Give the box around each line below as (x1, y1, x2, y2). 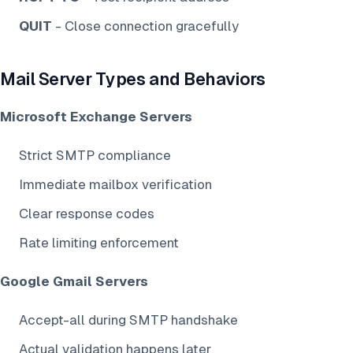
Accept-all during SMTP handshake (19, 312, 238, 329)
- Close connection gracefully (52, 18, 239, 35)
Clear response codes (19, 206, 154, 222)
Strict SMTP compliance (19, 147, 171, 164)
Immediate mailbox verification (19, 176, 212, 193)
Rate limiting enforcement (19, 235, 179, 251)
